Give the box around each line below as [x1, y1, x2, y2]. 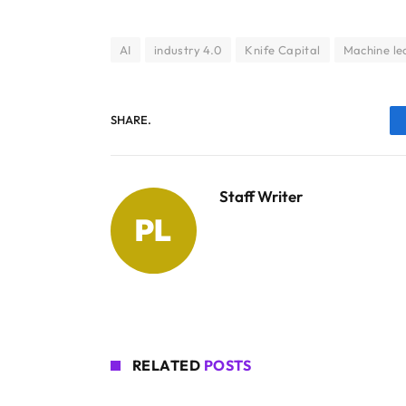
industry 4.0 [153, 42, 223, 57]
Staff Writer [219, 186, 303, 206]
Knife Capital [245, 42, 321, 57]
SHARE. [111, 112, 151, 128]
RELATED [132, 355, 204, 374]
